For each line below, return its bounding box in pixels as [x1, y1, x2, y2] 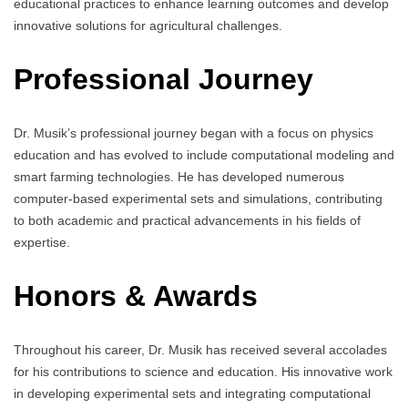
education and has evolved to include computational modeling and [14, 148, 394, 163]
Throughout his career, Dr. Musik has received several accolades [14, 342, 387, 358]
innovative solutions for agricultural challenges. [14, 17, 282, 33]
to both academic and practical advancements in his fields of [14, 213, 361, 229]
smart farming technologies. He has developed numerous [14, 169, 344, 185]
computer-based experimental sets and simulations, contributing [14, 191, 382, 207]
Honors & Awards [14, 279, 258, 312]
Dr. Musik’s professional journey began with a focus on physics [14, 126, 373, 141]
